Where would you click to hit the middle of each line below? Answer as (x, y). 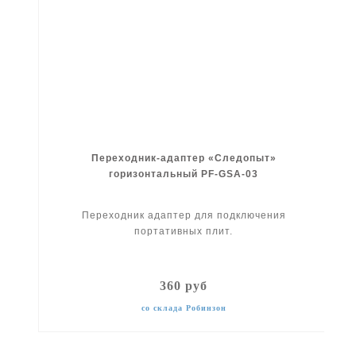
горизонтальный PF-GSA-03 (184, 174)
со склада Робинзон (184, 308)
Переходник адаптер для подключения (184, 215)
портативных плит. (184, 231)
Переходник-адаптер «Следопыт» (184, 158)
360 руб (184, 285)
